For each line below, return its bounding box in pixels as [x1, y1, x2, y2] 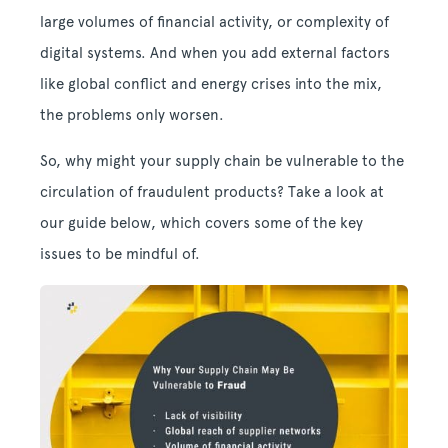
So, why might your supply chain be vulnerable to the [40, 152, 404, 170]
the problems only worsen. [40, 106, 224, 124]
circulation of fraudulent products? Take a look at [40, 183, 384, 201]
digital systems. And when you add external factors [40, 44, 390, 62]
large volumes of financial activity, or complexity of [40, 13, 389, 31]
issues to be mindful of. [40, 245, 200, 263]
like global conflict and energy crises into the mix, [40, 75, 382, 93]
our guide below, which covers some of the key [40, 214, 363, 232]
